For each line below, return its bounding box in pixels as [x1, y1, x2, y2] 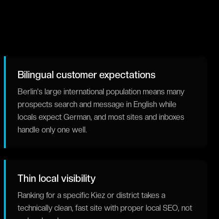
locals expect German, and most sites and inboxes [18, 112, 184, 122]
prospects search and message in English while [18, 100, 176, 109]
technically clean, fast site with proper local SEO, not [18, 203, 192, 213]
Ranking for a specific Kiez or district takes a [18, 191, 165, 200]
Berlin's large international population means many [18, 87, 184, 96]
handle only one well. [18, 125, 87, 134]
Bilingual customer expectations [18, 69, 155, 81]
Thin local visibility [18, 173, 96, 184]
